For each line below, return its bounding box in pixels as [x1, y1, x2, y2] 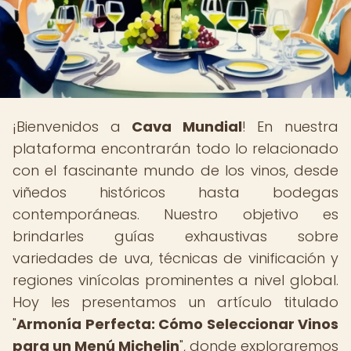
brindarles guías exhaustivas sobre [13, 226, 338, 246]
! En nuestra [241, 117, 339, 136]
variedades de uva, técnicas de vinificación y [13, 248, 338, 268]
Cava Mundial [132, 117, 242, 136]
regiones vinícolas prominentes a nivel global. [13, 270, 338, 290]
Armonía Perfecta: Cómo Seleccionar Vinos [16, 314, 338, 334]
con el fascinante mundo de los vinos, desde [13, 161, 338, 180]
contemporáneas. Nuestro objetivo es [13, 204, 338, 224]
